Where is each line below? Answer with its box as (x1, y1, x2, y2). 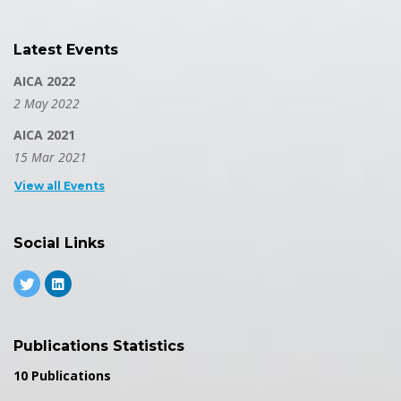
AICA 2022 (13, 73, 75, 90)
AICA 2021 (13, 126, 75, 143)
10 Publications (13, 367, 111, 384)
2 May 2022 (13, 95, 80, 112)
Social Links (13, 235, 105, 252)
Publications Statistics (13, 337, 184, 354)
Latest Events (13, 41, 118, 58)
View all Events (14, 179, 105, 192)
